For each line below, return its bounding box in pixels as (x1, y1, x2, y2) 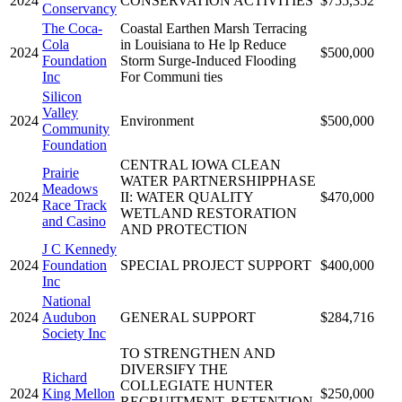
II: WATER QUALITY (120, 188, 253, 205)
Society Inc (42, 325, 106, 341)
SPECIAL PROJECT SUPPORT (120, 257, 311, 273)
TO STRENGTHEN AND (120, 345, 275, 361)
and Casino (42, 213, 106, 229)
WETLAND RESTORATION (120, 205, 297, 221)
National (42, 293, 91, 309)
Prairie (42, 164, 79, 180)
